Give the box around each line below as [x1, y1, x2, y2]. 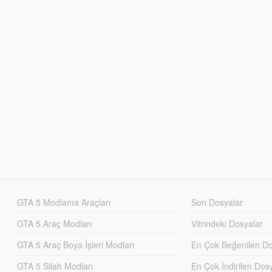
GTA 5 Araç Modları [16, 217, 92, 229]
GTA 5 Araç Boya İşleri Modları [16, 238, 134, 251]
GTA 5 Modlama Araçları [16, 195, 110, 208]
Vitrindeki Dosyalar [191, 217, 263, 229]
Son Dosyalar [191, 195, 243, 208]
